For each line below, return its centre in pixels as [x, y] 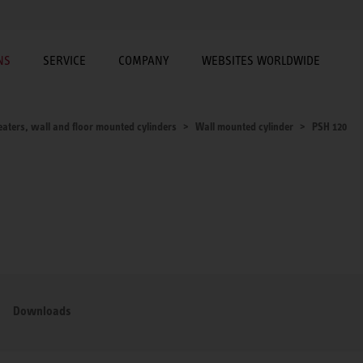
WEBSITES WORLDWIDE [261, 60]
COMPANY [144, 60]
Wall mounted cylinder [244, 126]
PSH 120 [329, 126]
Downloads [42, 310]
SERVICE [64, 60]
